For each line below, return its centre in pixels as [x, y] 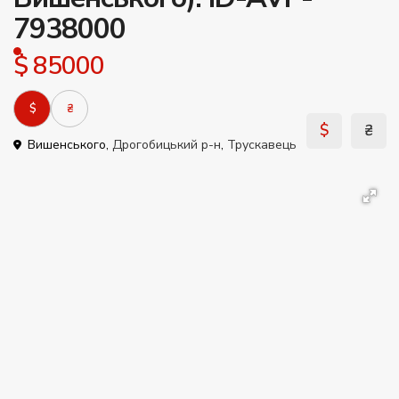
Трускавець [262, 145]
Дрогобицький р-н [167, 145]
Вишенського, [68, 145]
